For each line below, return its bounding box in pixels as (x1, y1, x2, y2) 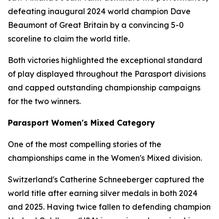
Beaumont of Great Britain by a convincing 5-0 (8, 20, 184, 30)
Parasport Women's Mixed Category (8, 118, 155, 128)
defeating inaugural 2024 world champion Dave (8, 6, 191, 16)
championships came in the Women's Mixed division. (8, 153, 202, 163)
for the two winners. (8, 96, 81, 106)
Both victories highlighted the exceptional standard (8, 55, 202, 65)
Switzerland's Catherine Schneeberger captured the (8, 175, 204, 184)
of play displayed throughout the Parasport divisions (8, 69, 206, 79)
